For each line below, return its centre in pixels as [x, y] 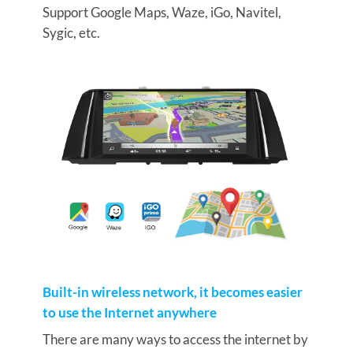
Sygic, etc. [71, 32]
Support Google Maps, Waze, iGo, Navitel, [162, 12]
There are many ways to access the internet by [175, 339]
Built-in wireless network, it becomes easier [172, 292]
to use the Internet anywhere [129, 312]
